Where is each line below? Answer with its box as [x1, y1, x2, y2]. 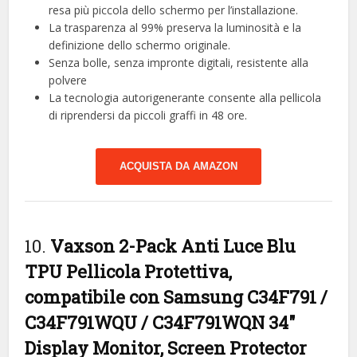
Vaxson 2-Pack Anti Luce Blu [50, 233, 296, 257]
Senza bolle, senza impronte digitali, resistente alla [49, 54, 309, 70]
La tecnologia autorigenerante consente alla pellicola [49, 89, 322, 105]
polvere [49, 72, 88, 88]
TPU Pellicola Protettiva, [25, 259, 233, 283]
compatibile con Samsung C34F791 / [25, 284, 328, 308]
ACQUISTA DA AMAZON [120, 159, 237, 172]
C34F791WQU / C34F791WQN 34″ [25, 310, 296, 334]
